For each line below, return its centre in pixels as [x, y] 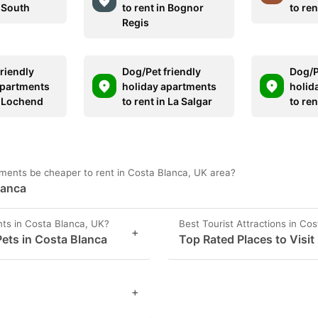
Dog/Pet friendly [162, 71]
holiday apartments [170, 86]
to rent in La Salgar [168, 101]
